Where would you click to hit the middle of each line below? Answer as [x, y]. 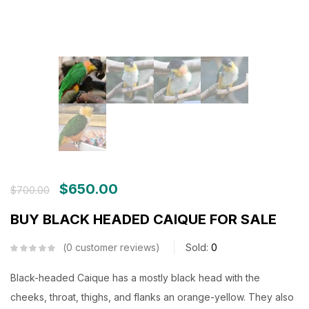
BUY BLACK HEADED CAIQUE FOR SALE [143, 220]
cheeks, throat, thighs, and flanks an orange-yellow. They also [152, 297]
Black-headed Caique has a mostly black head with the [135, 278]
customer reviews [114, 248]
